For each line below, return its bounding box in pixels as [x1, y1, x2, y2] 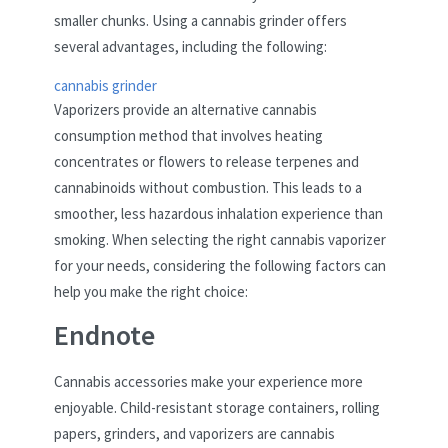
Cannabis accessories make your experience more [54, 371, 363, 391]
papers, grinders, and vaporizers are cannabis [54, 423, 335, 443]
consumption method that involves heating [54, 126, 323, 146]
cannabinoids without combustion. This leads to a [54, 178, 362, 198]
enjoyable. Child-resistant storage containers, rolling [54, 397, 380, 417]
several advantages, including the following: [54, 37, 327, 57]
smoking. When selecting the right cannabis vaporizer [54, 230, 386, 250]
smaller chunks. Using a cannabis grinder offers [54, 11, 347, 31]
